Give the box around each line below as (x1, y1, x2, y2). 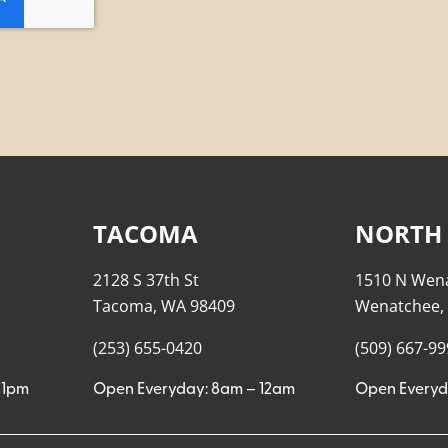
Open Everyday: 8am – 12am (92, 381, 295, 398)
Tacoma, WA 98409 (92, 294, 235, 317)
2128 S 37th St (92, 268, 199, 291)
